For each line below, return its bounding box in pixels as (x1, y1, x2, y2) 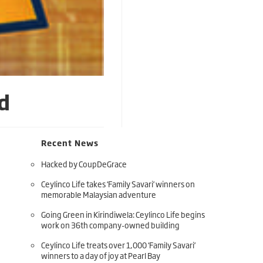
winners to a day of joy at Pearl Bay (41, 249, 160, 261)
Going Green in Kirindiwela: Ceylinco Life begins (41, 208, 205, 220)
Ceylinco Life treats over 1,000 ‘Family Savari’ (41, 239, 195, 251)
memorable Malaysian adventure (41, 188, 156, 200)
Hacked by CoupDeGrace (41, 158, 127, 170)
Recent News (41, 137, 99, 149)
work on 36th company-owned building (41, 219, 180, 231)
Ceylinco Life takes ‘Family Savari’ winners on (41, 178, 195, 190)
